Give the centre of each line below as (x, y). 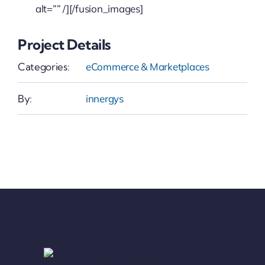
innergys (104, 98)
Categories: (43, 66)
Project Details (64, 44)
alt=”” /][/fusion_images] (89, 8)
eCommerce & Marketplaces (147, 66)
